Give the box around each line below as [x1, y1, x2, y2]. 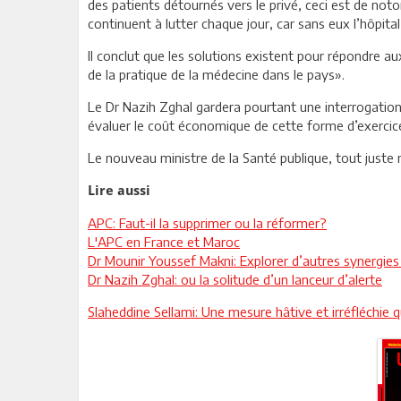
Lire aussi [88, 183, 150, 200]
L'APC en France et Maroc [88, 234, 240, 251]
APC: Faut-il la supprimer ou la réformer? [88, 215, 327, 232]
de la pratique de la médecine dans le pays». [88, 66, 345, 83]
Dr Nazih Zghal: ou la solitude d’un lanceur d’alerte [88, 271, 382, 288]
